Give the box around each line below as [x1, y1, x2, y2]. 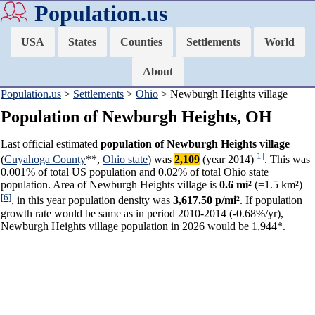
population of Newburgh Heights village [101, 138, 290, 150]
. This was [264, 153, 310, 166]
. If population [240, 194, 302, 207]
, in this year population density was [11, 194, 173, 207]
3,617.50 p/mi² [173, 194, 240, 207]
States [67, 36, 96, 48]
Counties [120, 36, 162, 48]
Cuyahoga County [4, 153, 86, 166]
